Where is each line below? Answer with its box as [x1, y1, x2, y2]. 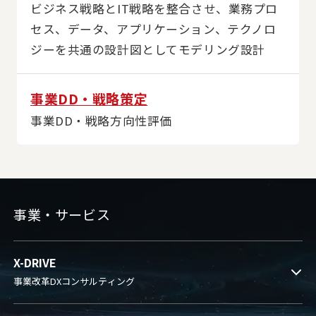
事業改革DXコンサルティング [13, 274, 135, 288]
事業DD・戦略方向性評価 [30, 112, 172, 130]
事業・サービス [13, 205, 111, 225]
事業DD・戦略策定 [30, 89, 148, 109]
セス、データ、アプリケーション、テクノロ [30, 20, 276, 37]
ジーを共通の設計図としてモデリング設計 [30, 40, 265, 58]
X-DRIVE [13, 254, 57, 272]
